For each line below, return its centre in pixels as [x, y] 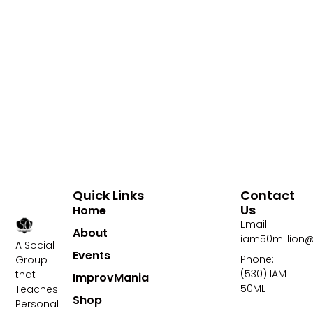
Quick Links [109, 196]
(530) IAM [263, 274]
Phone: [257, 260]
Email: [254, 225]
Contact [267, 196]
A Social [35, 246]
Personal [37, 304]
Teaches [37, 290]
